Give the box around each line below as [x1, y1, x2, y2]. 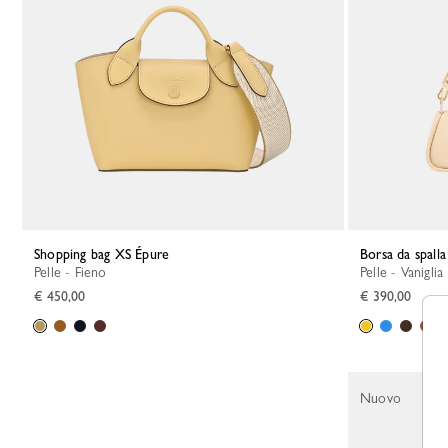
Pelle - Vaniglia [366, 264, 444, 280]
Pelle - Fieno [40, 264, 107, 280]
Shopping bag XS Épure [40, 246, 170, 262]
